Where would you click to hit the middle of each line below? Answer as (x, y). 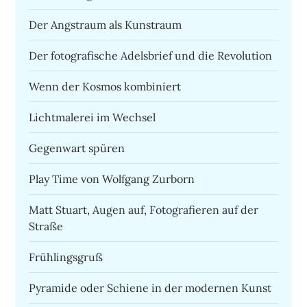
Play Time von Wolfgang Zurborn (112, 179)
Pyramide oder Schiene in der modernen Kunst (150, 287)
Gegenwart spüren (77, 148)
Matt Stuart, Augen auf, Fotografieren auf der (144, 209)
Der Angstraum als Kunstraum (106, 24)
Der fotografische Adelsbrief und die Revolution (151, 55)
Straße (46, 226)
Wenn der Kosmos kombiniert (105, 86)
